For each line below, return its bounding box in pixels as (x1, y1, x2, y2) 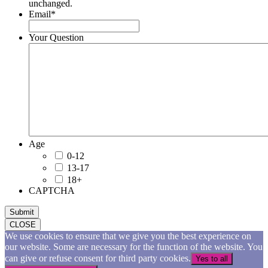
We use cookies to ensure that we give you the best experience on (5, 231, 251, 242)
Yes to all (196, 254, 228, 264)
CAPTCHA (29, 185, 75, 196)
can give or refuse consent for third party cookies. (5, 253, 191, 264)
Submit (10, 208, 34, 217)
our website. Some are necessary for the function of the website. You (5, 242, 263, 252)
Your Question (29, 32, 84, 43)
